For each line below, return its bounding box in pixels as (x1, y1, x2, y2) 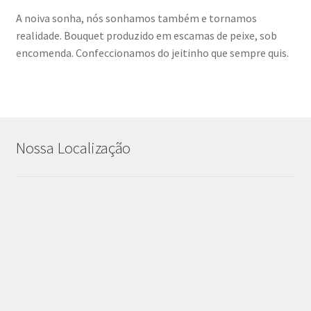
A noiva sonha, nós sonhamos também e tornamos (15, 10, 257, 25)
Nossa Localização (15, 138, 131, 158)
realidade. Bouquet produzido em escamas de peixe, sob (15, 28, 277, 42)
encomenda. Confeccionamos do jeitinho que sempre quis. (15, 45, 289, 60)
